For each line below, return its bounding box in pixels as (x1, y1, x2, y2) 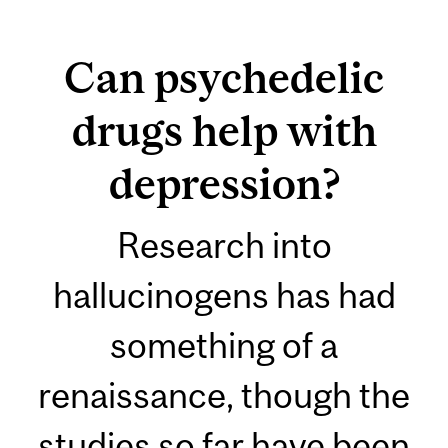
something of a (110, 325, 338, 366)
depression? (108, 159, 340, 209)
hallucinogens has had (52, 275, 396, 316)
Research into (116, 225, 332, 266)
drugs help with (71, 106, 377, 156)
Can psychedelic (64, 53, 384, 103)
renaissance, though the (38, 375, 410, 416)
